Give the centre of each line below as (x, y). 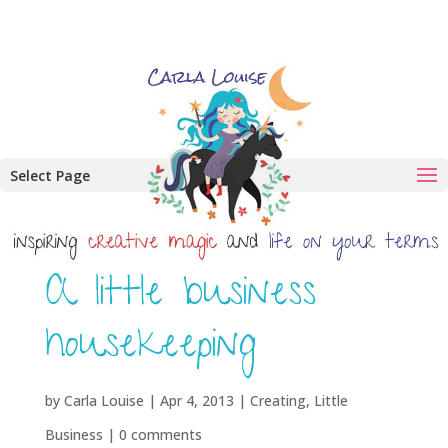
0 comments (160, 434)
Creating (277, 400)
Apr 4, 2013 (196, 400)
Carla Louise (103, 400)
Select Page (50, 175)
